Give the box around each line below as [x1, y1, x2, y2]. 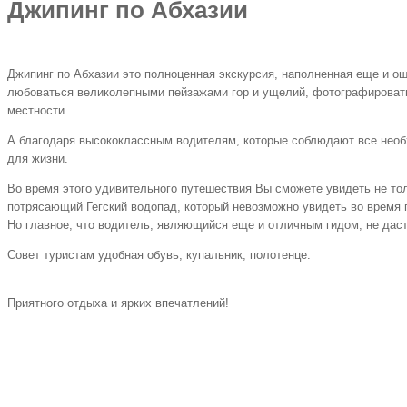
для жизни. [7, 151, 68, 165]
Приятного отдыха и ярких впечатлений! [7, 295, 229, 310]
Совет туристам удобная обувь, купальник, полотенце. [7, 247, 311, 262]
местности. [7, 103, 68, 117]
